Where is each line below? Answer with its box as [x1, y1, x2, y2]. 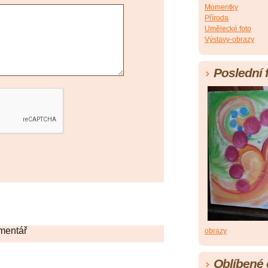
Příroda [205, 13, 229, 22]
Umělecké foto [205, 24, 251, 33]
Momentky [205, 2, 238, 11]
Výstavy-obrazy [205, 35, 254, 44]
